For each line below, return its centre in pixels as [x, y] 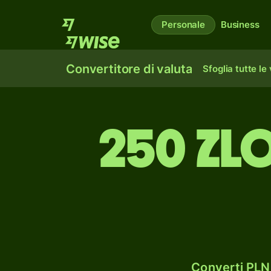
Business [240, 24]
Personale [183, 24]
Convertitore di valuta [129, 69]
